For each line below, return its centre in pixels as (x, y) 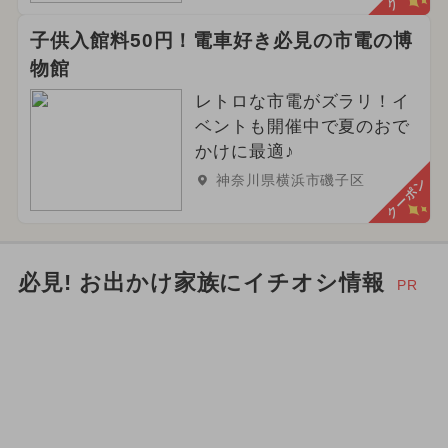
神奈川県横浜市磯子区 (290, 179)
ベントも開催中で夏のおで (302, 126)
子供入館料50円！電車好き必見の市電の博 (221, 41)
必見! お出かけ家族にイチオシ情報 (201, 282)
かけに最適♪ (244, 151)
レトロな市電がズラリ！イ (302, 101)
